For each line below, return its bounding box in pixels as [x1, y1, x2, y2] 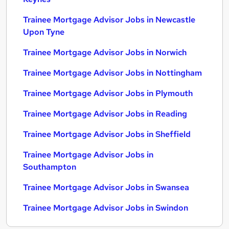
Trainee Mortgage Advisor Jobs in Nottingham [23, 67, 202, 78]
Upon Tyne [23, 27, 64, 37]
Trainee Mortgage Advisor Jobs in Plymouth [23, 88, 193, 99]
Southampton [23, 162, 76, 172]
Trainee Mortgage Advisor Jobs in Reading [23, 108, 187, 119]
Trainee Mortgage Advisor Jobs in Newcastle [23, 14, 195, 25]
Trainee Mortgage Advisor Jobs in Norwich [23, 47, 187, 58]
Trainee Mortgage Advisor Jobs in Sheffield [23, 129, 191, 140]
